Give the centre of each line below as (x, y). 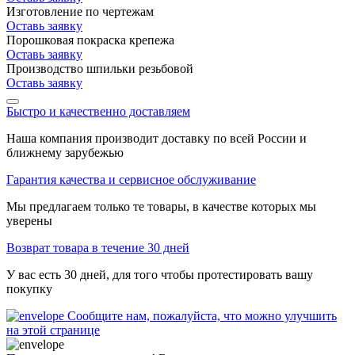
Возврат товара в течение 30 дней (98, 247)
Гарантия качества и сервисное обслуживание (131, 179)
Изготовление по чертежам (80, 11)
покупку (29, 288)
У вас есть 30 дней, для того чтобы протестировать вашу (160, 274)
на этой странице (53, 330)
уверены (29, 220)
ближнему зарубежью (65, 152)
